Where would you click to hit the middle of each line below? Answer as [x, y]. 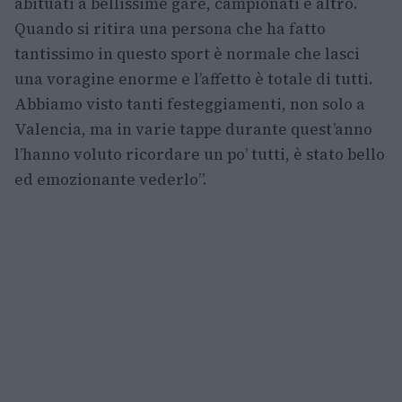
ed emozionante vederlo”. [111, 180]
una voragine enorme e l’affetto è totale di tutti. [194, 79]
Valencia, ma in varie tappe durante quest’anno [193, 130]
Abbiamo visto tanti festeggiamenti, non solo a [190, 105]
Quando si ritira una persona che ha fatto [170, 29]
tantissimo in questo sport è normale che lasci [187, 54]
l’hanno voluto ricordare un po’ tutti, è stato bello [200, 155]
